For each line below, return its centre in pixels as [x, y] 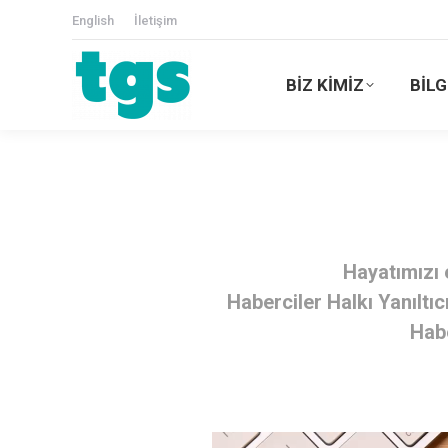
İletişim [155, 20]
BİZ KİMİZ [325, 84]
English [93, 20]
